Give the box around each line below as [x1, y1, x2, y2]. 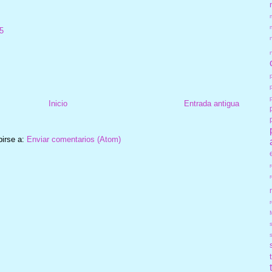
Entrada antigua [183, 99, 239, 109]
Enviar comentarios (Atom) [26, 135, 121, 144]
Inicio [49, 99, 67, 109]
